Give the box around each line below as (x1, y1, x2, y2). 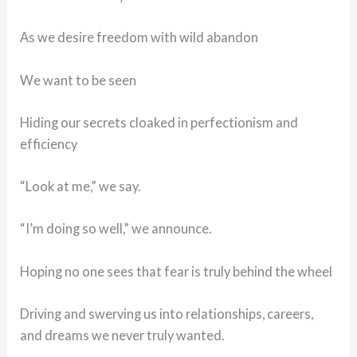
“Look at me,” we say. (20, 178, 141, 194)
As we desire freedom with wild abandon (20, 29, 259, 45)
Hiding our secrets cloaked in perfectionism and (20, 114, 299, 130)
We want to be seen (20, 72, 137, 88)
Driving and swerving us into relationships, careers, (20, 305, 314, 321)
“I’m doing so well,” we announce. (20, 221, 212, 237)
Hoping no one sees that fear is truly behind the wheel (20, 263, 335, 279)
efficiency (20, 135, 78, 151)
